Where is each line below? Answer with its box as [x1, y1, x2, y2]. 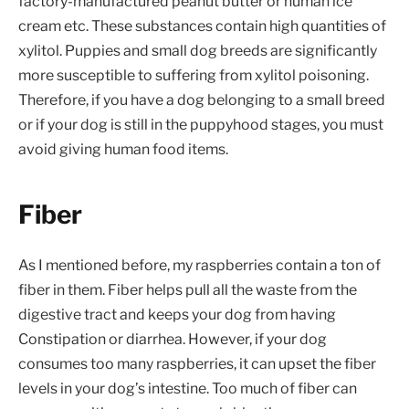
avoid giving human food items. [18, 140, 228, 158]
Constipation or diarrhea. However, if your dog [18, 330, 327, 349]
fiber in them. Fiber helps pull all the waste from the [18, 281, 357, 299]
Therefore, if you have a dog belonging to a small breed [18, 90, 385, 109]
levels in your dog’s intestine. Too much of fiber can [18, 380, 357, 398]
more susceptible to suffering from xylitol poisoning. [18, 66, 369, 84]
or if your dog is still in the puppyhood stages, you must [18, 115, 383, 133]
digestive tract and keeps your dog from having [18, 306, 336, 324]
